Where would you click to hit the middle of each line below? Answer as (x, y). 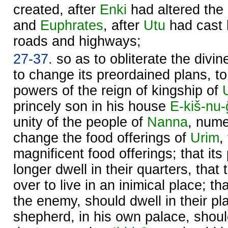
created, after (56, 9)
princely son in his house (92, 106)
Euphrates (72, 25)
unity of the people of (80, 122)
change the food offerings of (102, 138)
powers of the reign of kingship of (118, 90)
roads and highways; (77, 41)
